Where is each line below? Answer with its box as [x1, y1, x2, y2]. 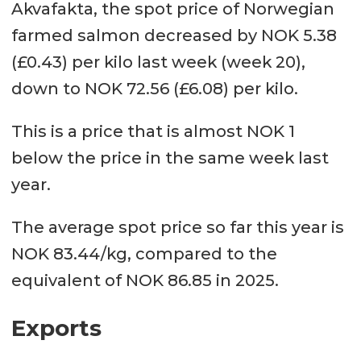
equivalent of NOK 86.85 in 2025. [10, 271, 279, 291]
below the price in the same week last [10, 148, 329, 168]
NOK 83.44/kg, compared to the [10, 244, 277, 264]
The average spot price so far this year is [10, 218, 344, 238]
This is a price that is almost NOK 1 [10, 122, 295, 142]
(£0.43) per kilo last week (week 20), [10, 52, 305, 73]
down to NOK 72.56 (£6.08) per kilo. [10, 79, 298, 99]
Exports [10, 314, 102, 342]
